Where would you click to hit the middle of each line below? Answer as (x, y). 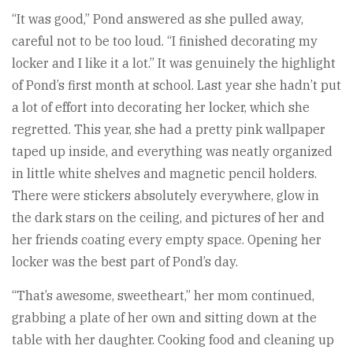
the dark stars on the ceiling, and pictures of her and (168, 217)
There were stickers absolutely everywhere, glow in (165, 195)
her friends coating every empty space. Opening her (167, 239)
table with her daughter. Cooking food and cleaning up (173, 339)
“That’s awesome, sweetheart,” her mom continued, (163, 295)
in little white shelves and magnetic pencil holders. (164, 173)
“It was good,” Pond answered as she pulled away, (158, 19)
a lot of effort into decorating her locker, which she (161, 107)
